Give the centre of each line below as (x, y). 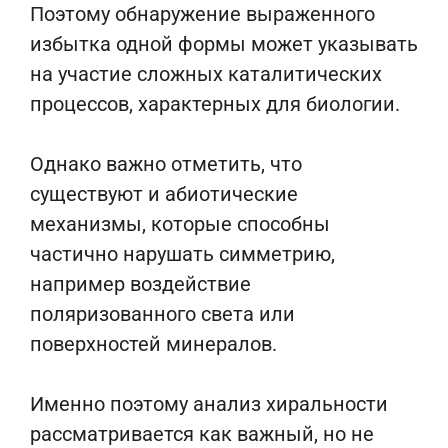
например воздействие (140, 284)
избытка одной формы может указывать (224, 44)
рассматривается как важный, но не (202, 434)
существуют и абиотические (164, 194)
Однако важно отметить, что (166, 164)
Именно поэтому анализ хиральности (209, 404)
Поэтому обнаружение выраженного (202, 14)
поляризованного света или (162, 314)
